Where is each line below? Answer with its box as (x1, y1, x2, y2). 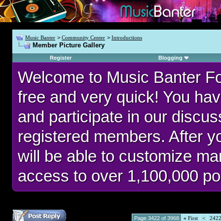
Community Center (62, 35, 105, 40)
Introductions (111, 35, 142, 40)
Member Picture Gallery (33, 41, 105, 49)
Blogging (158, 55, 183, 61)
